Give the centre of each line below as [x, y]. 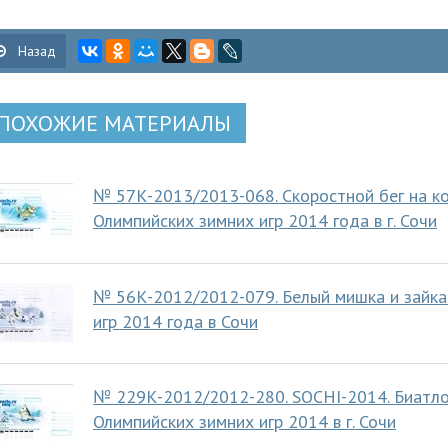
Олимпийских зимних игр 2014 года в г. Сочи [265, 220]
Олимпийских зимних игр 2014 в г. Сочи [244, 421]
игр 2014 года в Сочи [175, 321]
